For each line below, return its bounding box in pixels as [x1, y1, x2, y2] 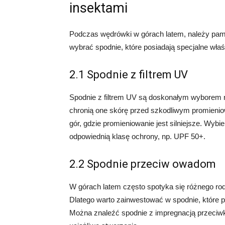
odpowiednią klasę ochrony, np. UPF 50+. [69, 132, 205, 141]
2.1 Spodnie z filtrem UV [69, 68, 188, 81]
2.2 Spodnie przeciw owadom [69, 158, 216, 170]
